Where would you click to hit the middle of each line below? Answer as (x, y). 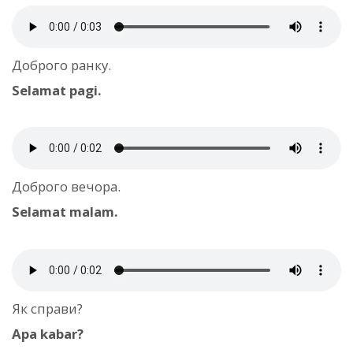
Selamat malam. (65, 212)
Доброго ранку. (61, 65)
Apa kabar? (48, 333)
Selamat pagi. (57, 91)
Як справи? (47, 308)
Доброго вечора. (66, 187)
